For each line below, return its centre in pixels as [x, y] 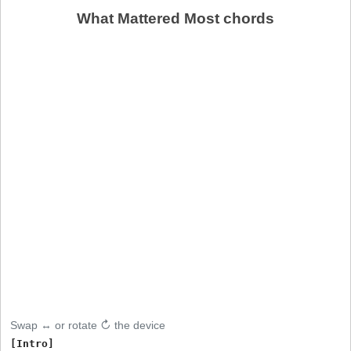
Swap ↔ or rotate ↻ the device [88, 325]
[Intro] [33, 343]
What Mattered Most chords [175, 18]
